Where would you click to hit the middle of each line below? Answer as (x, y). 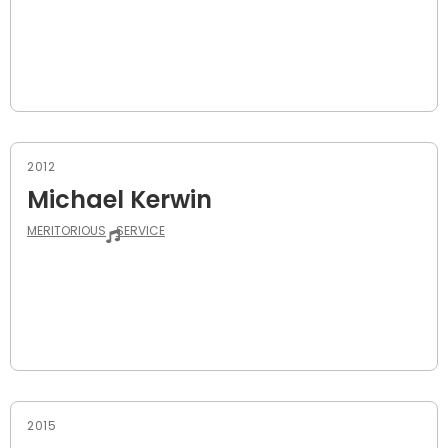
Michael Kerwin (119, 199)
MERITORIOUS (66, 230)
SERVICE (140, 230)
